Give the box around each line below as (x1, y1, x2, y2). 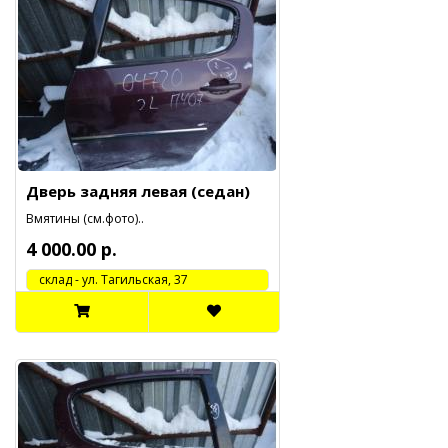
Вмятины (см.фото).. (26, 210, 144, 227)
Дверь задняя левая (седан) (26, 181, 250, 201)
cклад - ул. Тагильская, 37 (27, 271, 188, 288)
